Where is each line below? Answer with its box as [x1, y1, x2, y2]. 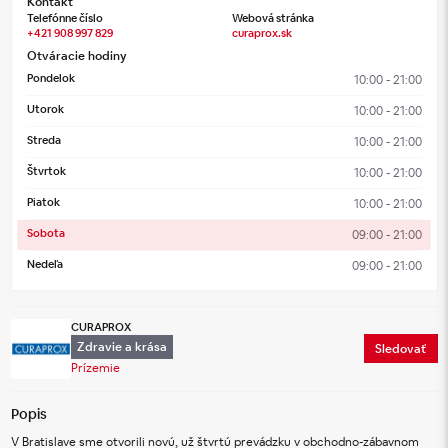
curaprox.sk [231, 25, 292, 40]
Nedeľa [26, 256, 63, 271]
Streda [26, 132, 61, 147]
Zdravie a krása [76, 339, 167, 356]
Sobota [26, 225, 65, 240]
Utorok [26, 101, 64, 116]
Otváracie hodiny [26, 47, 127, 64]
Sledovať [375, 340, 426, 357]
